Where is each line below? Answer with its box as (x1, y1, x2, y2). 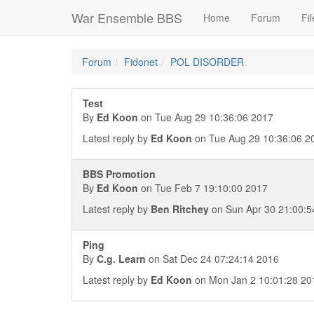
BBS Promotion (83, 167, 156, 181)
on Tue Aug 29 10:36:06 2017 (138, 110, 273, 124)
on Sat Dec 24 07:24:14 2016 (146, 252, 279, 266)
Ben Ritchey (151, 202, 209, 216)
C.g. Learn (97, 252, 146, 266)
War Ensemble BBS (71, 8, 182, 27)
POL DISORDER (170, 55, 244, 69)
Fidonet (124, 55, 158, 69)
